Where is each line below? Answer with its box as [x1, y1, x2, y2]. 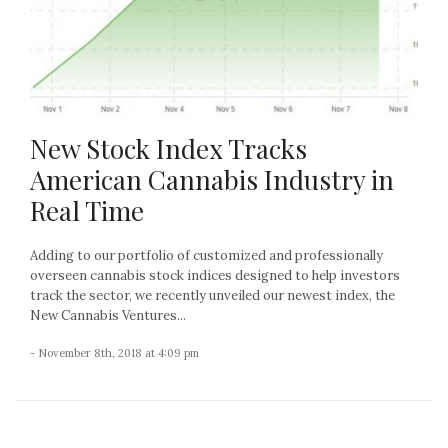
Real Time [30, 192, 144, 228]
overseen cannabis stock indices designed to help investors [30, 266, 400, 284]
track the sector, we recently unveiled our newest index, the [30, 286, 395, 304]
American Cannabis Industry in [30, 161, 394, 197]
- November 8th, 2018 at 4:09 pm [30, 345, 199, 360]
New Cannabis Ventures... [30, 306, 186, 324]
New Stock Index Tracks [30, 130, 307, 166]
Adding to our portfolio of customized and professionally [30, 246, 383, 264]
